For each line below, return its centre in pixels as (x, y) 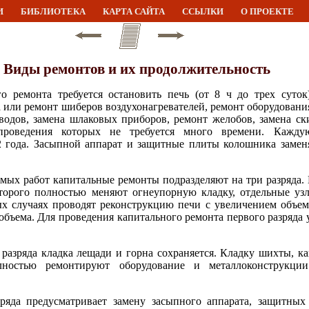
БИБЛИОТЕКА (53, 11)
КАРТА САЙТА (133, 11)
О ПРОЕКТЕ (267, 11)
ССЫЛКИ (202, 11)
